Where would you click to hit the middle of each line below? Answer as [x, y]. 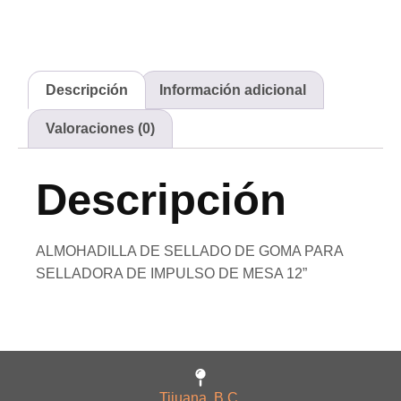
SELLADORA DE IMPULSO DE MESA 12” [171, 273]
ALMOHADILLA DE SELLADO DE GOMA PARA [189, 251]
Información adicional [232, 90]
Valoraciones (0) [101, 129]
